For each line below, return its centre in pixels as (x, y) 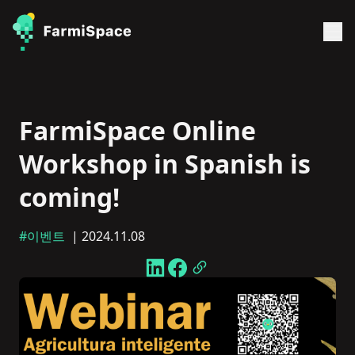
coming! (69, 197)
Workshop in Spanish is (165, 164)
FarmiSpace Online (137, 130)
